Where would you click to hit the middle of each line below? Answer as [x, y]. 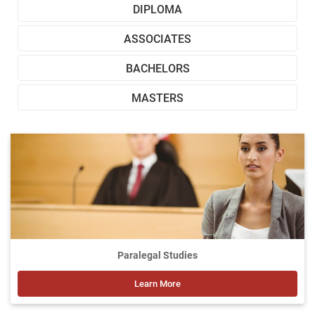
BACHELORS [157, 67]
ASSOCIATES [157, 38]
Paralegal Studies [157, 255]
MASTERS [157, 97]
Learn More [157, 283]
